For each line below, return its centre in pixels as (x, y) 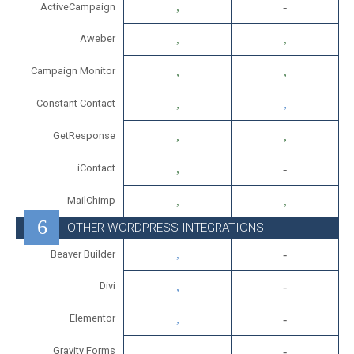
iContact (96, 168)
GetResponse (84, 136)
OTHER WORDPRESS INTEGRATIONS (166, 228)
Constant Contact (76, 104)
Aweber (98, 39)
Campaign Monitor (73, 71)
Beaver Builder (83, 254)
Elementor (92, 318)
